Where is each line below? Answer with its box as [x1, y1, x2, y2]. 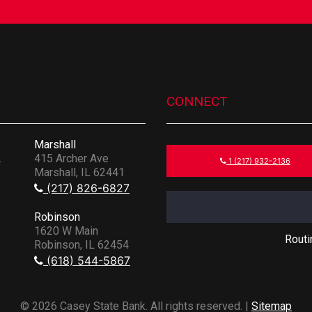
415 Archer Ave [34, 151, 109, 165]
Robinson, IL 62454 [34, 237, 129, 251]
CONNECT [166, 93, 228, 109]
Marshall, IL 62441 [34, 165, 125, 179]
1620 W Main [34, 224, 98, 237]
